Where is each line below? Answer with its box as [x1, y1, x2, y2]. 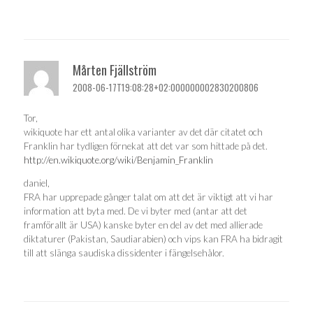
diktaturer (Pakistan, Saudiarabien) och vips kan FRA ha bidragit [24, 233, 283, 245]
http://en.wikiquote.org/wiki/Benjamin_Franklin [24, 154, 213, 166]
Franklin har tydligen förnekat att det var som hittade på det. [24, 140, 268, 152]
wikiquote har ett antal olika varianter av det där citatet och [24, 126, 263, 138]
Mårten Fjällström [73, 61, 156, 79]
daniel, [24, 177, 50, 189]
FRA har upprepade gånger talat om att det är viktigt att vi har [24, 191, 273, 203]
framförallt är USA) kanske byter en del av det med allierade [24, 219, 263, 231]
